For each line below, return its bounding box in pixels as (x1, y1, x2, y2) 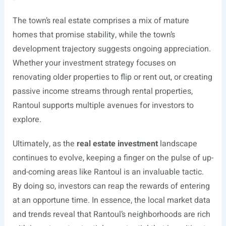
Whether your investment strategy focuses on (12, 57, 176, 70)
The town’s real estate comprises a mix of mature (12, 15, 189, 27)
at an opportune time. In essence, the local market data (12, 194, 210, 207)
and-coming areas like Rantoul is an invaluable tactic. (12, 166, 204, 179)
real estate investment (76, 138, 158, 150)
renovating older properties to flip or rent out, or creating (12, 71, 212, 84)
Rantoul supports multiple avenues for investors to (12, 99, 194, 112)
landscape (157, 138, 197, 150)
